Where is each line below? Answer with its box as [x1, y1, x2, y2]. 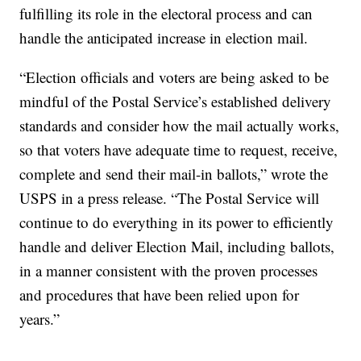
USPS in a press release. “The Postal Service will [19, 188, 320, 209]
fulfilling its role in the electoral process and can [19, 3, 313, 24]
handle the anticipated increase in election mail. [19, 27, 309, 48]
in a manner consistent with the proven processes [19, 260, 318, 281]
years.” [19, 309, 60, 330]
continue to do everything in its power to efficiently [19, 212, 334, 233]
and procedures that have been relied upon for [19, 284, 300, 305]
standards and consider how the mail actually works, [19, 115, 340, 136]
